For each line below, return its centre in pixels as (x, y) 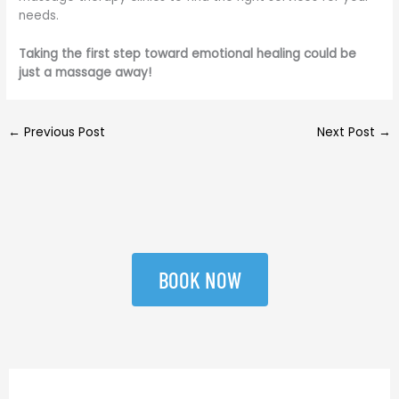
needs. (39, 15)
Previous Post (63, 132)
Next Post (347, 132)
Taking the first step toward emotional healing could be (188, 53)
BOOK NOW (199, 279)
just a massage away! (85, 72)
